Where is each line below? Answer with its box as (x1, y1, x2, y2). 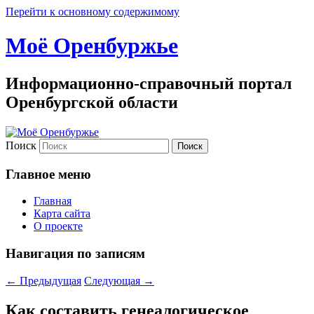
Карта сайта (34, 207, 90, 220)
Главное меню (6, 166, 91, 182)
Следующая (84, 274, 143, 287)
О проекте (34, 220, 83, 233)
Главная (34, 195, 71, 207)
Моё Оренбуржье (6, 33, 178, 59)
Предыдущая (17, 274, 81, 287)
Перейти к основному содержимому (6, 6, 179, 18)
